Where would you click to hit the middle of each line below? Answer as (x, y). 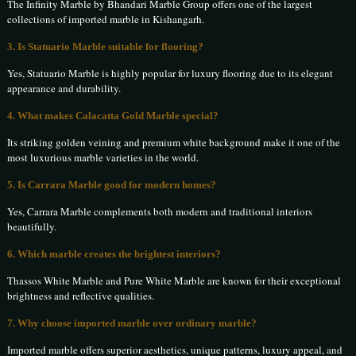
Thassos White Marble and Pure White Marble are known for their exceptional (174, 280)
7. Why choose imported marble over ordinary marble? (132, 323)
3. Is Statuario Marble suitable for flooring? (106, 46)
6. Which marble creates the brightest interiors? (114, 253)
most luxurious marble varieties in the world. (103, 157)
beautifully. (32, 226)
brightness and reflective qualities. (81, 295)
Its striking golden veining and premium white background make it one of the (174, 142)
